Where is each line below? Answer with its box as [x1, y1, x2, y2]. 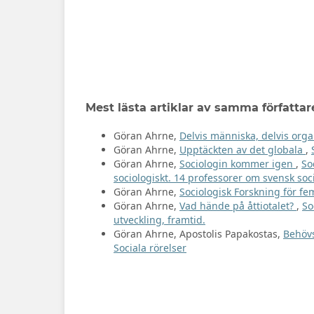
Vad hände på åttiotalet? [179, 199, 296, 213]
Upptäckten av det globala [179, 143, 306, 157]
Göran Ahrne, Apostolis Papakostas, [114, 227, 283, 241]
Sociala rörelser [114, 241, 186, 255]
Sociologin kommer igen [179, 157, 296, 171]
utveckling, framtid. [114, 213, 205, 227]
